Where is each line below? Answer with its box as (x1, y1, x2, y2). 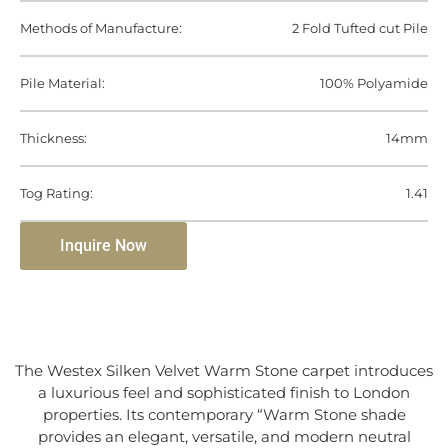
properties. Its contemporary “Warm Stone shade (42, 405, 406, 425)
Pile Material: (20, 75, 105, 92)
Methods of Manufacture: (20, 20, 182, 37)
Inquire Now (60, 236, 147, 256)
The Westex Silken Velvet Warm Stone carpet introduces (15, 361, 433, 381)
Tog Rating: (20, 185, 93, 202)
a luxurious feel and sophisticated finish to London (38, 383, 410, 403)
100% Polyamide (320, 75, 428, 92)
